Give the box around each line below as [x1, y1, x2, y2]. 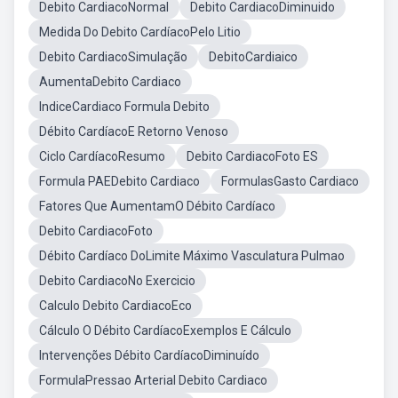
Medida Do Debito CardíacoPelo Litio [39, 25, 241, 39]
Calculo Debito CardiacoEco [39, 298, 192, 313]
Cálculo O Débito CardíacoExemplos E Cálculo [39, 323, 291, 338]
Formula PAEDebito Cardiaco [39, 174, 200, 188]
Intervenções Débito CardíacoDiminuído [39, 348, 259, 362]
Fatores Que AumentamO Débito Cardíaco [39, 199, 275, 213]
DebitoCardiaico [209, 50, 298, 64]
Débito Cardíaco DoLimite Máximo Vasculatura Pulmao [39, 249, 345, 263]
